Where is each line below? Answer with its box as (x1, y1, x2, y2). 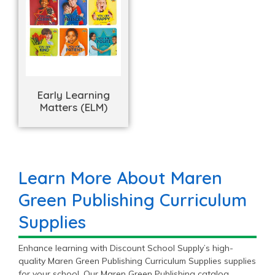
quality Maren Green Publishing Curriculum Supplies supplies (18, 255, 256, 267)
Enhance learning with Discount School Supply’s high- (18, 242, 233, 254)
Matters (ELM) (39, 100, 107, 114)
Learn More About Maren (18, 167, 222, 189)
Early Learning (37, 88, 110, 101)
